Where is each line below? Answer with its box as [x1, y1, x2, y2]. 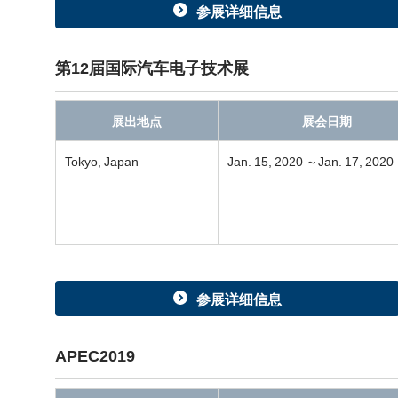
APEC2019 [55, 343, 135, 367]
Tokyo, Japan [65, 152, 139, 170]
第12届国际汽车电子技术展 [55, 55, 249, 79]
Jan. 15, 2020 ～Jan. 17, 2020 [227, 152, 394, 170]
